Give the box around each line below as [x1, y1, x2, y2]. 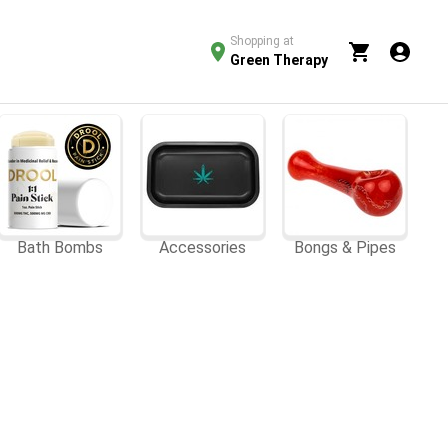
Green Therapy [230, 52, 328, 68]
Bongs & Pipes [293, 238, 396, 257]
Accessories [159, 238, 247, 257]
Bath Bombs [17, 238, 104, 257]
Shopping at [230, 34, 294, 48]
